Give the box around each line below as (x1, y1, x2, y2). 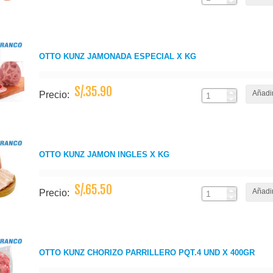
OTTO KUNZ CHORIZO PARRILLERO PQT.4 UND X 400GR (39, 248, 255, 257)
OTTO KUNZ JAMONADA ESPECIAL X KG (39, 52, 196, 61)
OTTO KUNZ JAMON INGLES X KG (39, 150, 169, 159)
